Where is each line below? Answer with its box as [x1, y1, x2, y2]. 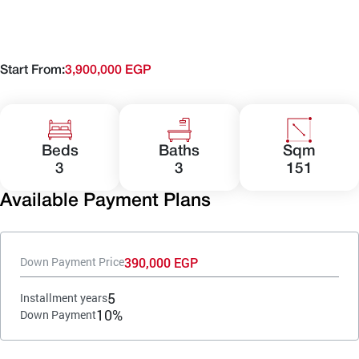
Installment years [20, 290, 107, 306]
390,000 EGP [124, 253, 198, 271]
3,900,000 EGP [65, 64, 151, 76]
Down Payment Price [20, 254, 124, 270]
